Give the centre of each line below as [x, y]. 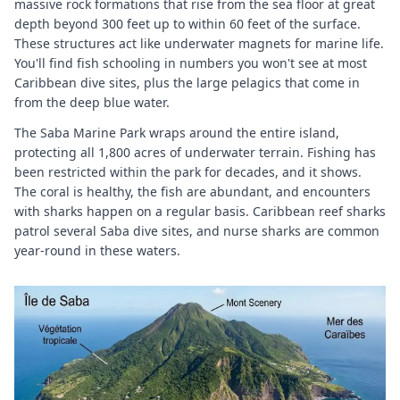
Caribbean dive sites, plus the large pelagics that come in [187, 82]
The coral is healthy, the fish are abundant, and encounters [192, 191]
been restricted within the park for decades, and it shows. [188, 171]
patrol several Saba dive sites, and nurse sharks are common [197, 230]
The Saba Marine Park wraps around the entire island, [177, 132]
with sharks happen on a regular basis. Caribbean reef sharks [200, 211]
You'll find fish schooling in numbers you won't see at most [191, 62]
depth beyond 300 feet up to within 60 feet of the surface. [187, 23]
